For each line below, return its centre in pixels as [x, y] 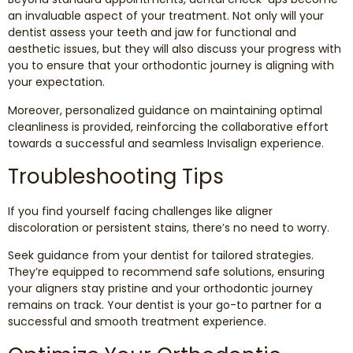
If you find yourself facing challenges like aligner [140, 211]
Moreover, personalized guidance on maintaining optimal [165, 110]
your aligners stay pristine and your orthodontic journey [160, 289]
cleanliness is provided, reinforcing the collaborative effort [168, 126]
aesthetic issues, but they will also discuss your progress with [175, 49]
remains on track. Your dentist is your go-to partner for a [165, 305]
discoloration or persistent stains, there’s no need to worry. [170, 227]
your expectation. [58, 82]
